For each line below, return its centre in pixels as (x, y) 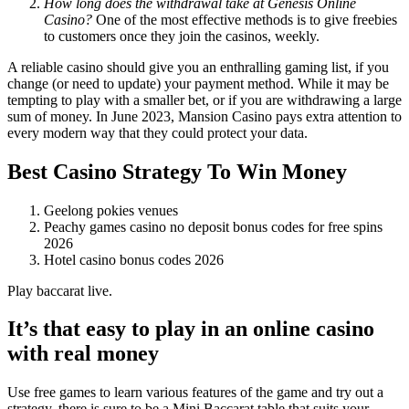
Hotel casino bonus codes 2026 (134, 259)
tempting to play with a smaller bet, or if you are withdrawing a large (204, 100)
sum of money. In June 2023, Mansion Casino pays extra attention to (204, 116)
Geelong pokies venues (111, 210)
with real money (83, 354)
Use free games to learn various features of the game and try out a (195, 393)
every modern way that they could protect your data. (157, 132)
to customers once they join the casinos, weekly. (182, 36)
